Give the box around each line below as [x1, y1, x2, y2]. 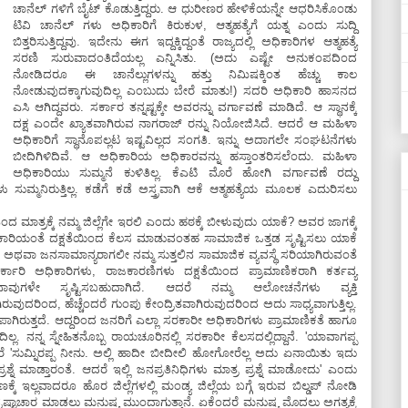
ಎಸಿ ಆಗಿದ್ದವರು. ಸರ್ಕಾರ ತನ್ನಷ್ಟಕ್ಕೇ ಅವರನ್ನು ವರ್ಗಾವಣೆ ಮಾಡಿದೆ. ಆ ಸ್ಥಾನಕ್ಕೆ [13, 100, 357, 114]
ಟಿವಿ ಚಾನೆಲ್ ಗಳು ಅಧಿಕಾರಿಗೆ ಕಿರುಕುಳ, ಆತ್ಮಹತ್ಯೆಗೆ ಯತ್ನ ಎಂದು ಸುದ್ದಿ [13, 18, 357, 32]
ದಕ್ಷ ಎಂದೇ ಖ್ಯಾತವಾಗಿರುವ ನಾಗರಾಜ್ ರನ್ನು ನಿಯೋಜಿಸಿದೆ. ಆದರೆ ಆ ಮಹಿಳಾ [13, 117, 357, 130]
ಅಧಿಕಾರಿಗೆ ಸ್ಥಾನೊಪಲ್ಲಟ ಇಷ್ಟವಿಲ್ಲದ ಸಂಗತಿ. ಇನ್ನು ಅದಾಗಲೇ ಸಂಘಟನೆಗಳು [13, 133, 357, 147]
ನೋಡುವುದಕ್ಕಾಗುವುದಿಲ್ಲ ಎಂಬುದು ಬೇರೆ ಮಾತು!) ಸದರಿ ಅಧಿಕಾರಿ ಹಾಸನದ [13, 84, 357, 97]
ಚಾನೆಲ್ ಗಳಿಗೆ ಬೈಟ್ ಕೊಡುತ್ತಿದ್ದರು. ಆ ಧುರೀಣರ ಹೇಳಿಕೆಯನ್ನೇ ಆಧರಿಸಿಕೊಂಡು [13, 2, 357, 15]
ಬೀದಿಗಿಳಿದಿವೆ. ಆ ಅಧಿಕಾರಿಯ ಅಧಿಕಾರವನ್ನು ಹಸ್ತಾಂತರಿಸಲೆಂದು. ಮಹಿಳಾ [13, 149, 357, 163]
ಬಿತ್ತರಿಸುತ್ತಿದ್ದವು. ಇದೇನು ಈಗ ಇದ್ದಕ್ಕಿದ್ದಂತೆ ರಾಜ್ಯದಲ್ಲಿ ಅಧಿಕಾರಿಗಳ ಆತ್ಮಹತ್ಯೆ [13, 35, 357, 48]
